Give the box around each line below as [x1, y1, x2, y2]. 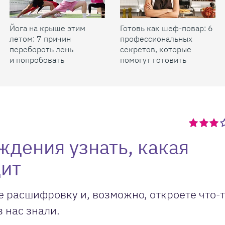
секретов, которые [120, 44, 191, 54]
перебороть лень [10, 44, 73, 54]
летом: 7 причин [10, 34, 71, 44]
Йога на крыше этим [10, 23, 85, 33]
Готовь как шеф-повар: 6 [120, 23, 213, 33]
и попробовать [10, 55, 64, 65]
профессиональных [120, 34, 192, 44]
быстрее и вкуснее [120, 65, 191, 75]
